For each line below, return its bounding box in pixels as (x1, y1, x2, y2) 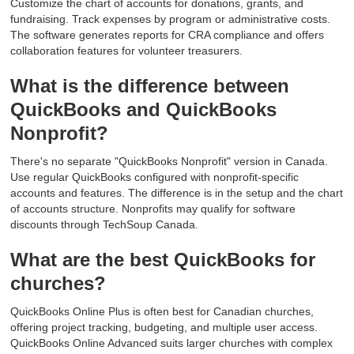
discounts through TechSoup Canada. (10, 218, 199, 232)
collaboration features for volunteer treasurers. (10, 44, 243, 58)
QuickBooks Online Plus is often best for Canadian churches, (10, 305, 314, 318)
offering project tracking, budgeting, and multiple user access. (10, 321, 318, 334)
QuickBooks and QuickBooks (10, 99, 277, 121)
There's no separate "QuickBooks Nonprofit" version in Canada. (10, 155, 329, 168)
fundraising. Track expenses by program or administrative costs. (10, 13, 331, 26)
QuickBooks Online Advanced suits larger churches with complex (10, 337, 333, 350)
